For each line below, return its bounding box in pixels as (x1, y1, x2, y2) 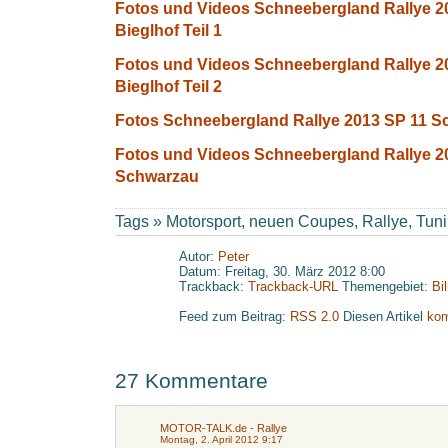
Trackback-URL (248, 279, 338, 294)
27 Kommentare (115, 369, 268, 392)
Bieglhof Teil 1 (115, 22, 222, 39)
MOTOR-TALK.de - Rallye (160, 422, 287, 434)
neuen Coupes (249, 213, 354, 230)
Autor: (179, 249, 218, 264)
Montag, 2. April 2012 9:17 (160, 434, 283, 445)
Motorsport (166, 213, 241, 230)
